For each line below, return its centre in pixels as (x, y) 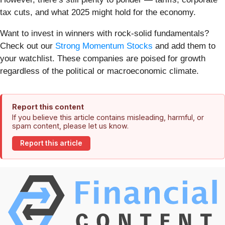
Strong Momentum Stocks (104, 46)
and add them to (184, 46)
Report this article (51, 143)
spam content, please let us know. (70, 126)
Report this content (48, 106)
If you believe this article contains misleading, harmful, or (108, 117)
